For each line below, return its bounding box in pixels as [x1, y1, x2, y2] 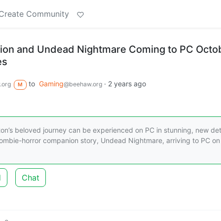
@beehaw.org [63, 80, 102, 88]
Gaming [38, 79, 64, 88]
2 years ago [108, 79, 146, 88]
